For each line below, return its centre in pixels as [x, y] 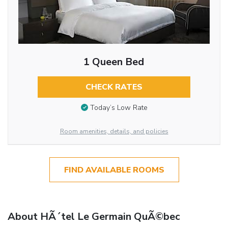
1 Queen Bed [114, 62]
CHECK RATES [114, 87]
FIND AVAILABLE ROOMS [114, 170]
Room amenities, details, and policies [114, 132]
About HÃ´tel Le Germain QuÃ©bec [94, 216]
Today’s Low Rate [119, 108]
